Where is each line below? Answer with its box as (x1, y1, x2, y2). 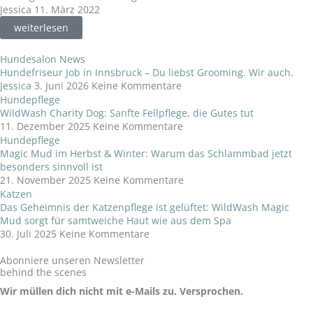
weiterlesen (14, 20, 68, 34)
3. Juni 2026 (34, 78, 92, 92)
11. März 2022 (34, 2, 100, 16)
